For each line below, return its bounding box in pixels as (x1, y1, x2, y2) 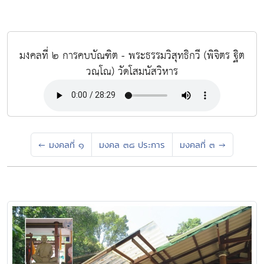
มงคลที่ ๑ (45, 138, 84, 151)
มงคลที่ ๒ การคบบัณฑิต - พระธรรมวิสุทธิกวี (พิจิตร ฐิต (19, 45, 245, 65)
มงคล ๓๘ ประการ (99, 138, 165, 151)
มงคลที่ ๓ (180, 138, 219, 151)
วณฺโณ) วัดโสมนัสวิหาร (86, 61, 178, 81)
